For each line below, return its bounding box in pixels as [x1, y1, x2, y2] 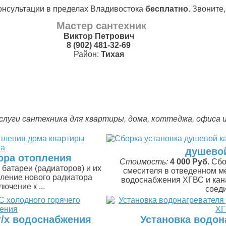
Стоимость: [120, 157, 170, 166]
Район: [73, 50, 101, 59]
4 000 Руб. [170, 157, 209, 166]
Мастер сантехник [56, 20, 146, 31]
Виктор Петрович [63, 32, 134, 40]
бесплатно [145, 5, 188, 13]
